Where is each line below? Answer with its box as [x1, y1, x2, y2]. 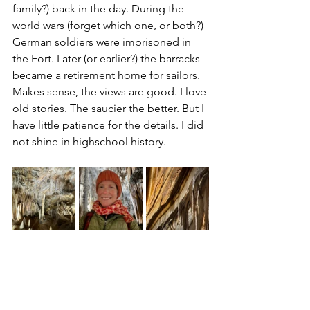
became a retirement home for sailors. [12, 69, 203, 82]
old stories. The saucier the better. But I [12, 102, 207, 115]
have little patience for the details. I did [12, 118, 206, 131]
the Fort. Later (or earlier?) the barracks [12, 52, 203, 65]
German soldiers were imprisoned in [12, 35, 194, 48]
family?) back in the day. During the [12, 2, 187, 15]
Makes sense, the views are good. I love [12, 85, 209, 98]
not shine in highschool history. [12, 135, 166, 148]
